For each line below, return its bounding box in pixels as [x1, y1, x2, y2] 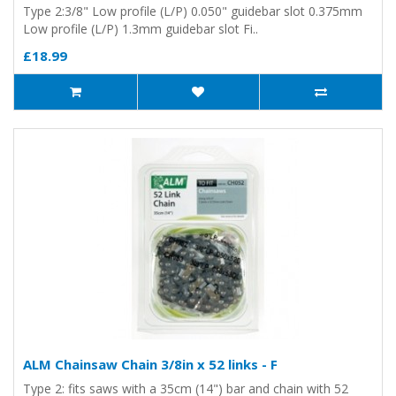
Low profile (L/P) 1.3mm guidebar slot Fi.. [23, 20, 258, 37]
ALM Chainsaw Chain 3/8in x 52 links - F [23, 355, 278, 373]
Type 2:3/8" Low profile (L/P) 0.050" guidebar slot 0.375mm [23, 3, 362, 19]
